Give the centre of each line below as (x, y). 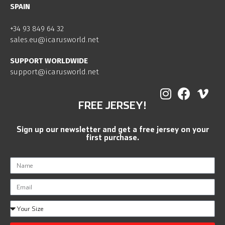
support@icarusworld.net (54, 72)
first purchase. (113, 137)
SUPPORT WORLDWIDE (49, 61)
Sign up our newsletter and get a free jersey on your (113, 129)
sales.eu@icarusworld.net (54, 40)
